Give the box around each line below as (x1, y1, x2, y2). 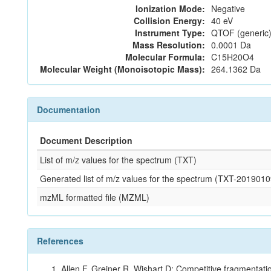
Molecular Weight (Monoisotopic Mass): (40, 63, 205, 75)
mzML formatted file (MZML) (40, 191, 149, 203)
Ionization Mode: (135, 2, 205, 15)
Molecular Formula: (125, 51, 205, 63)
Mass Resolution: (132, 39, 205, 51)
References (37, 235, 83, 247)
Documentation (37, 103, 100, 116)
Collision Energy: (134, 15, 205, 27)
